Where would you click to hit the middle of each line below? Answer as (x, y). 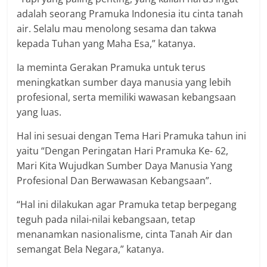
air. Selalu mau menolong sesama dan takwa (117, 28)
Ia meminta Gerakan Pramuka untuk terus (111, 67)
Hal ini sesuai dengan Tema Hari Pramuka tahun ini (132, 136)
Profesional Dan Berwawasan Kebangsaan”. (114, 180)
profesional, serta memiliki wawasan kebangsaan (127, 97)
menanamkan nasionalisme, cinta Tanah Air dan (125, 234)
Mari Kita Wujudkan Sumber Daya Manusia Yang (125, 165)
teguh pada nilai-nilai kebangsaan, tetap (106, 219)
